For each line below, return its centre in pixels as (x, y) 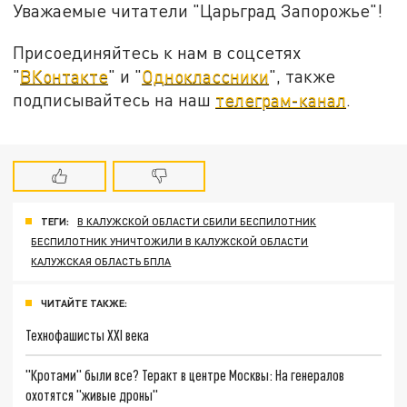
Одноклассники (206, 75)
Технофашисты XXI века (88, 334)
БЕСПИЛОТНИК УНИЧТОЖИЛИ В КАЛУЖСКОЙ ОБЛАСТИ (170, 242)
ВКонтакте (65, 75)
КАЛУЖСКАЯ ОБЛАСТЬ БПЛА (101, 262)
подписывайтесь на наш (114, 99)
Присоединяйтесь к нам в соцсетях (157, 52)
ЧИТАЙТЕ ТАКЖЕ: (84, 303)
